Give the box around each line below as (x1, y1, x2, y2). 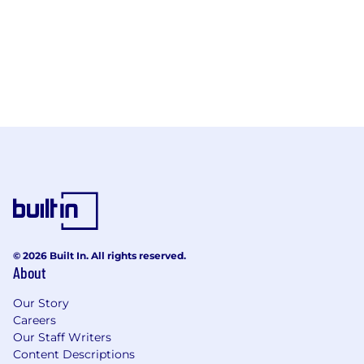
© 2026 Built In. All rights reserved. (13, 249, 186, 262)
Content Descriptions (13, 346, 135, 362)
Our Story (13, 295, 69, 310)
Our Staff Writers (13, 329, 111, 344)
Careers (13, 312, 56, 327)
